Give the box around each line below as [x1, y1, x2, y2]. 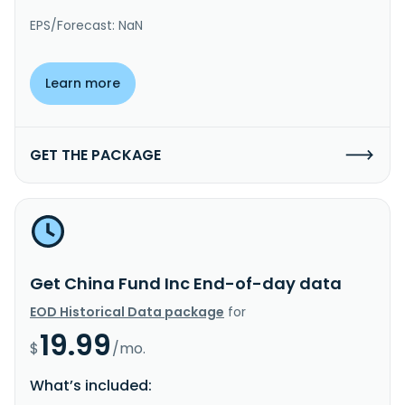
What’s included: [30, 374, 152, 396]
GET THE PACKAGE [30, 144, 161, 165]
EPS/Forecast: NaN [30, 15, 143, 34]
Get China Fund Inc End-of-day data [30, 271, 342, 295]
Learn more [45, 73, 120, 92]
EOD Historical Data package [30, 302, 224, 321]
